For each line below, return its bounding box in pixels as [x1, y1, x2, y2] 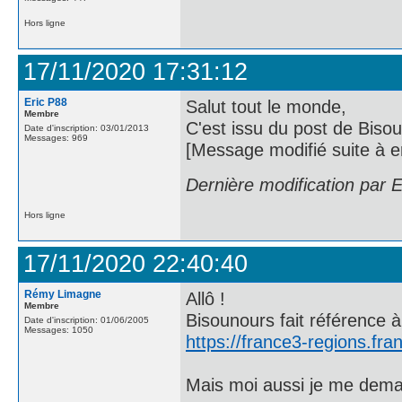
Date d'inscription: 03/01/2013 [24, 123, 149, 133]
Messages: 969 [24, 133, 88, 143]
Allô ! [186, 288, 225, 309]
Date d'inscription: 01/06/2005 [24, 315, 149, 325]
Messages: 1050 [24, 325, 93, 335]
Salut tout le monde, [186, 96, 346, 117]
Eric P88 [24, 96, 67, 109]
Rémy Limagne [24, 288, 101, 301]
